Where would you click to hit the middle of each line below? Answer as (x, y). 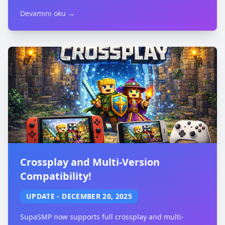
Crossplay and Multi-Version (90, 162)
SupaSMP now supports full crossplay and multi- (102, 217)
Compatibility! (56, 176)
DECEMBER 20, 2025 (97, 196)
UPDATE (41, 196)
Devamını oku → (47, 13)
